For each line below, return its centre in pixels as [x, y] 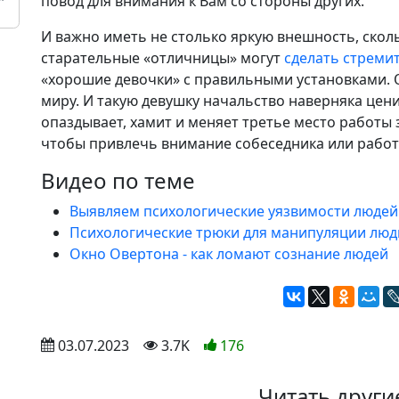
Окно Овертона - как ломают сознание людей [229, 254]
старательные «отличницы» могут [163, 58]
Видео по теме [118, 181]
